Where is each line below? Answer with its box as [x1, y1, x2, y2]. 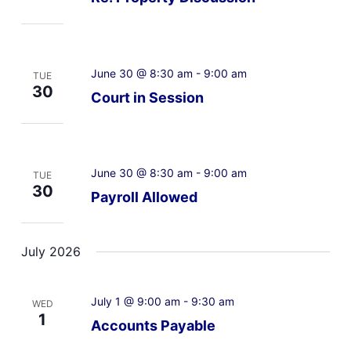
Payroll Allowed [90, 188, 197, 205]
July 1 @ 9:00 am [90, 294, 180, 308]
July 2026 [20, 244, 81, 260]
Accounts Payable [90, 317, 215, 334]
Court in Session [90, 89, 204, 106]
